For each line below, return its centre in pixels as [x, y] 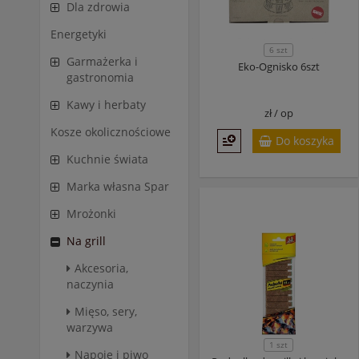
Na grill [86, 241]
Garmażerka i [102, 61]
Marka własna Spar [118, 186]
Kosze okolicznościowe [111, 132]
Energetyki [79, 34]
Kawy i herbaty [106, 105]
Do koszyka [305, 141]
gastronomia [100, 77]
